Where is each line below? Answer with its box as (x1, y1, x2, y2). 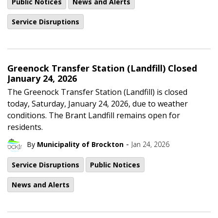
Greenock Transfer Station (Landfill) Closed (7, 62, 197, 74)
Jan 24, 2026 (131, 140, 169, 149)
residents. (7, 121, 43, 132)
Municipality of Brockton (37, 140, 124, 149)
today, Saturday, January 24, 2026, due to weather (7, 98, 188, 109)
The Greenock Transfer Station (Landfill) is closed (7, 86, 187, 97)
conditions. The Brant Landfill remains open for (7, 109, 180, 121)
